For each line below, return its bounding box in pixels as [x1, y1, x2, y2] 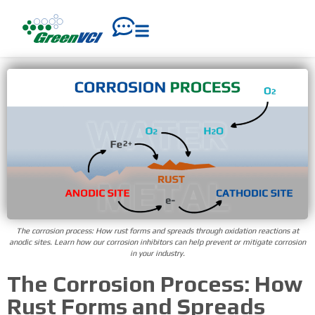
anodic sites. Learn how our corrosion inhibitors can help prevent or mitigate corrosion [9, 237, 306, 246]
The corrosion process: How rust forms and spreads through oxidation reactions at [16, 226, 299, 235]
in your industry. [130, 248, 185, 257]
